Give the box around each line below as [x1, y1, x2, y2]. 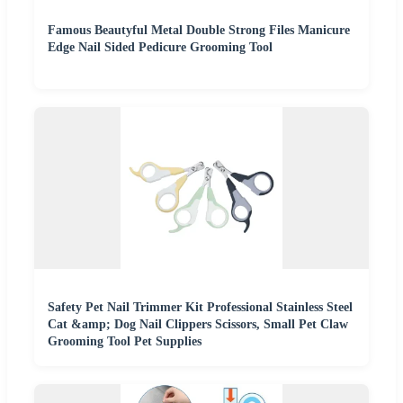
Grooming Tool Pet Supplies [48, 335, 201, 349]
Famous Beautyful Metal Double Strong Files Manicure [48, 23, 350, 38]
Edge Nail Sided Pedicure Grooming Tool [48, 40, 273, 55]
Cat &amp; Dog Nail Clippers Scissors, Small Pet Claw [48, 318, 348, 332]
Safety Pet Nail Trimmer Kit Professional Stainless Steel [48, 300, 353, 315]
